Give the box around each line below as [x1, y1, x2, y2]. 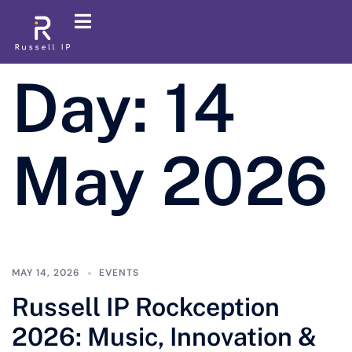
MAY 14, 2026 [12, 266, 80, 279]
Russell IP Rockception [12, 292, 280, 321]
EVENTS [99, 266, 139, 279]
